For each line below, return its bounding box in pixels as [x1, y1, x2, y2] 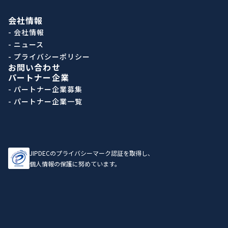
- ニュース [8, 39, 44, 49]
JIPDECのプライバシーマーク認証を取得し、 [30, 149, 154, 157]
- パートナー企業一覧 [8, 96, 82, 106]
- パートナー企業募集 [8, 84, 82, 94]
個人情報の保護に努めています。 [30, 159, 121, 168]
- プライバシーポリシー [8, 51, 90, 62]
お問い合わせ [8, 61, 61, 73]
